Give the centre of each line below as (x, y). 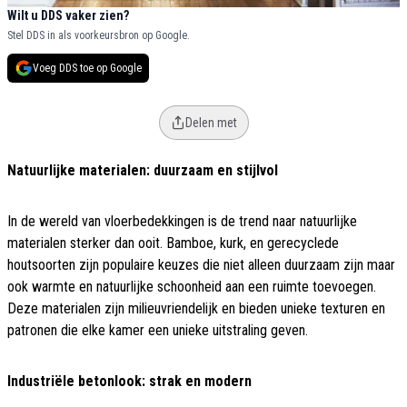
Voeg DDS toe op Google (87, 69)
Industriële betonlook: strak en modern (129, 382)
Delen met (211, 123)
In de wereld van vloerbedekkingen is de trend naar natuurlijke (182, 222)
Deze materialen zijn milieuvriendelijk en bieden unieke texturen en (196, 309)
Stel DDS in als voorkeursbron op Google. (99, 36)
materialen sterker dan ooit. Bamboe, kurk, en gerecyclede (173, 243)
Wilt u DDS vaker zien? (68, 16)
